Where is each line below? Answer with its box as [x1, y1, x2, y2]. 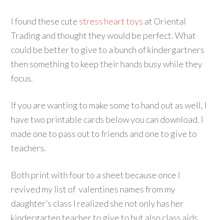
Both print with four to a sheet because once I [11, 169, 181, 181]
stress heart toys [79, 16, 143, 27]
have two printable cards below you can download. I [11, 114, 204, 125]
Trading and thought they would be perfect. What [11, 30, 196, 41]
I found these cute [11, 16, 80, 27]
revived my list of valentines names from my [11, 184, 176, 195]
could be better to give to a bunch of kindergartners [11, 44, 205, 55]
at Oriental [143, 16, 187, 27]
